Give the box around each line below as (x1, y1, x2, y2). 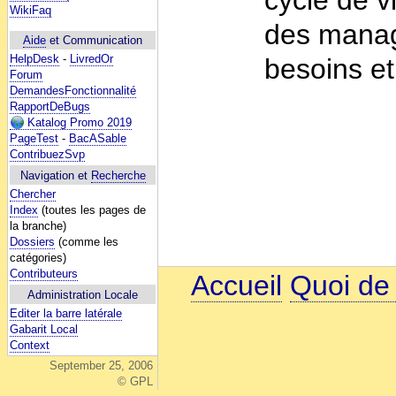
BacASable (69, 132, 126, 146)
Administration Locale (27, 287, 138, 301)
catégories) (10, 250, 66, 264)
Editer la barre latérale (10, 306, 122, 320)
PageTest (10, 132, 58, 146)
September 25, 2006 (49, 359, 153, 372)
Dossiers (10, 234, 55, 248)
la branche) (10, 218, 66, 232)
